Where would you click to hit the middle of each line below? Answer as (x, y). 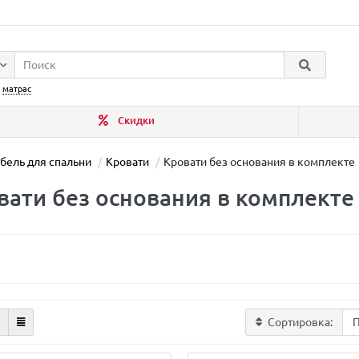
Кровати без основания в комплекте (259, 162)
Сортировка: (301, 322)
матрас (17, 89)
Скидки (135, 121)
